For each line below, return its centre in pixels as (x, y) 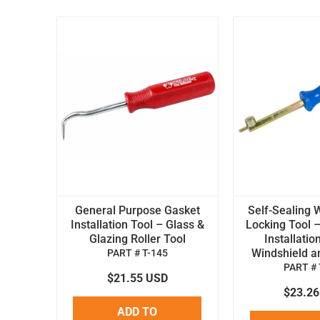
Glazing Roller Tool (137, 239)
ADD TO (137, 311)
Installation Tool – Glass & (137, 224)
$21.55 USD (137, 278)
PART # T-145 (137, 253)
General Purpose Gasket (137, 210)
